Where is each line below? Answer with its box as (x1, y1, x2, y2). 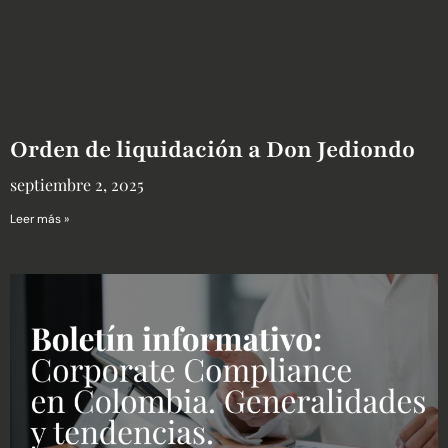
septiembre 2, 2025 (10, 173, 144, 195)
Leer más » (10, 210, 69, 227)
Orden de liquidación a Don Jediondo (10, 133, 415, 165)
